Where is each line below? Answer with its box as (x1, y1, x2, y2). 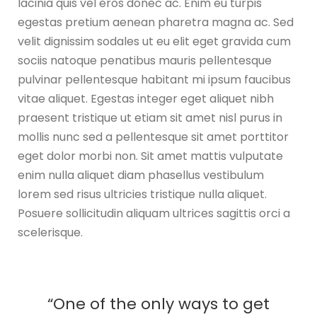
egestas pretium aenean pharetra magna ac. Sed (18, 13, 294, 30)
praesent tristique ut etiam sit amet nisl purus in (18, 109, 282, 126)
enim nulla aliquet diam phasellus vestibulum (18, 166, 264, 183)
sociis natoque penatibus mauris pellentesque (18, 52, 272, 69)
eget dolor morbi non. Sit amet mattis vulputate (18, 147, 283, 164)
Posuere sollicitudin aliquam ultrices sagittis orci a (18, 204, 290, 221)
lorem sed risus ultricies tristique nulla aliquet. (18, 185, 267, 202)
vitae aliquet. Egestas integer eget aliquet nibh (18, 90, 274, 107)
